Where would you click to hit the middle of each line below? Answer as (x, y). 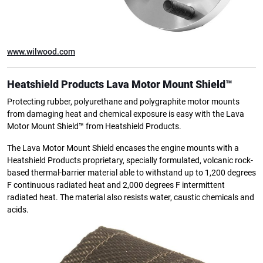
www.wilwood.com (41, 52)
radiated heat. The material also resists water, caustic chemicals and (131, 197)
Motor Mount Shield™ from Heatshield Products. (94, 126)
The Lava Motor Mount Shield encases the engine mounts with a (123, 148)
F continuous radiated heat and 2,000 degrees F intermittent (116, 185)
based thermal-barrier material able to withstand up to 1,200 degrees (131, 173)
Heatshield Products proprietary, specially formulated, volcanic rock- (130, 160)
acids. (18, 210)
